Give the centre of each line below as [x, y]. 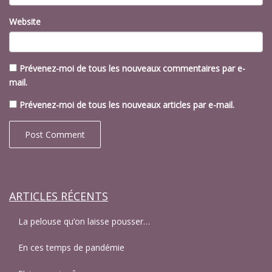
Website [25, 22]
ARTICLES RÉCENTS [59, 196]
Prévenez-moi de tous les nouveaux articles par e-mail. [127, 105]
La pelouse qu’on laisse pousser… [84, 222]
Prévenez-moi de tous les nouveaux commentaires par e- [132, 69]
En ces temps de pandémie [71, 248]
